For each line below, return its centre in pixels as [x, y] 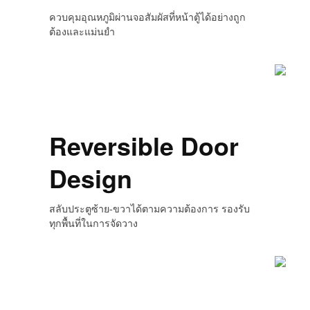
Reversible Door [144, 145]
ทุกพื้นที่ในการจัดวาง [93, 224]
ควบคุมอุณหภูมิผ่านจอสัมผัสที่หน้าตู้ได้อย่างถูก [147, 18]
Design [90, 178]
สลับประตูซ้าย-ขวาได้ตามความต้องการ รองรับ [149, 209]
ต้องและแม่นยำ [82, 32]
